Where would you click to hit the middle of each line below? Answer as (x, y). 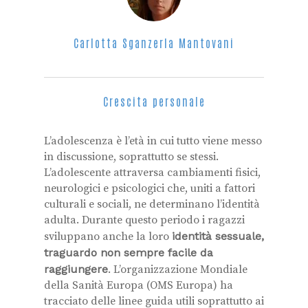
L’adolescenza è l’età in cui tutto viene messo (153, 141)
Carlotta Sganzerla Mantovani (154, 43)
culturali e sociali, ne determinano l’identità (152, 204)
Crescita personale (154, 101)
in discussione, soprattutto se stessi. (131, 157)
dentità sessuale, (219, 236)
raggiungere (76, 269)
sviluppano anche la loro (108, 236)
